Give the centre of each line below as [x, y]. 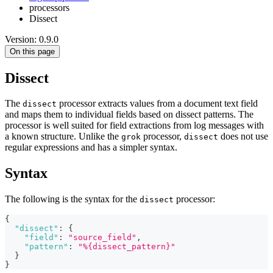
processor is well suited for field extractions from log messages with [134, 126]
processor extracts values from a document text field [157, 104]
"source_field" [102, 238]
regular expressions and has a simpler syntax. [91, 147]
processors [49, 7]
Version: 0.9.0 [32, 39]
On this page [32, 51]
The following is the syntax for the [72, 199]
